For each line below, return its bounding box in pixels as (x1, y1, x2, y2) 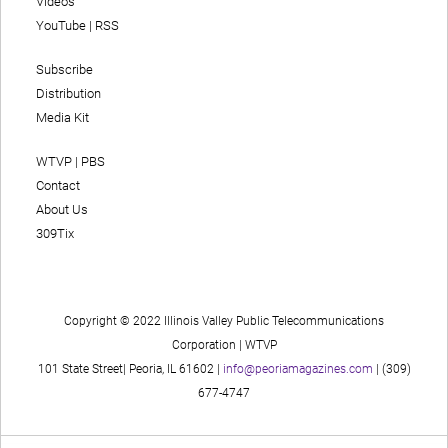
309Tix (36, 226, 74, 242)
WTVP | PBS (36, 154, 105, 170)
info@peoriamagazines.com (222, 362, 373, 377)
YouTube (36, 18, 86, 34)
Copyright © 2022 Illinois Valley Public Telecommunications (64, 314, 384, 329)
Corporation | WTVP (171, 338, 277, 353)
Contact (36, 178, 80, 194)
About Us (36, 202, 88, 218)
